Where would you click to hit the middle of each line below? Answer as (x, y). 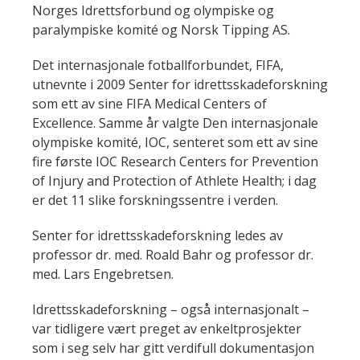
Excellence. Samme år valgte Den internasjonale (175, 123)
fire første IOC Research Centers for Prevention (175, 162)
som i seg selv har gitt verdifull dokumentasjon (173, 348)
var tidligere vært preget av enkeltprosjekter (167, 329)
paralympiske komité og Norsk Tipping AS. (161, 30)
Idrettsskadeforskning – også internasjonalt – (171, 309)
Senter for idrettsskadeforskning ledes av (157, 235)
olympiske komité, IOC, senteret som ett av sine (175, 142)
